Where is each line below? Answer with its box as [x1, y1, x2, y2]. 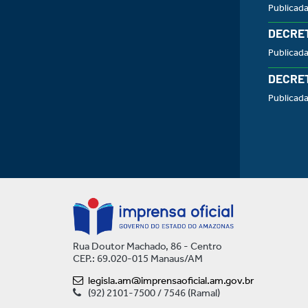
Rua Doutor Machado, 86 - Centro [72, 240, 222, 253]
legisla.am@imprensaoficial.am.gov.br [87, 274, 254, 287]
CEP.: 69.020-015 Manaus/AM [72, 252, 203, 265]
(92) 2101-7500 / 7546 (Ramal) [87, 287, 220, 300]
